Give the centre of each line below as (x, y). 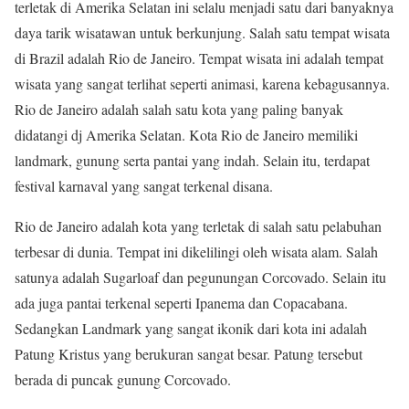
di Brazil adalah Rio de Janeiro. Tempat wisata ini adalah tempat (199, 58)
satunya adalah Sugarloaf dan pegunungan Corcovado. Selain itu (200, 277)
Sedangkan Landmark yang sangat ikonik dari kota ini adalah (191, 328)
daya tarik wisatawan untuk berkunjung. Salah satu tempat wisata (202, 32)
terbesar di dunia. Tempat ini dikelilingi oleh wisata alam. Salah (196, 251)
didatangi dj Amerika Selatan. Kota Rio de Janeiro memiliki (186, 134)
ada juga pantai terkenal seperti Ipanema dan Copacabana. (181, 302)
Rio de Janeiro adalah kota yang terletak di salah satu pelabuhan (198, 225)
